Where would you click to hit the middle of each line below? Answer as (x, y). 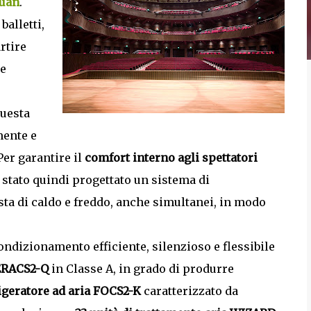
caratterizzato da (190, 291)
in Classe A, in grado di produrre (141, 269)
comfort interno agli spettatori (171, 158)
